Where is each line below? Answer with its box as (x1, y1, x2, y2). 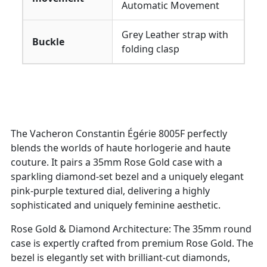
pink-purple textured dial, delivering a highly (11, 184, 210, 197)
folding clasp (122, 42, 179, 55)
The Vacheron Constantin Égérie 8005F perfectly (11, 126, 227, 140)
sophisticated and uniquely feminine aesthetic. (11, 198, 221, 212)
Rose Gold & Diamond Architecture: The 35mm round (11, 222, 252, 235)
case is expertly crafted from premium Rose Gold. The (11, 236, 253, 250)
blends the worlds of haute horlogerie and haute (11, 141, 231, 154)
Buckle (32, 35, 64, 48)
